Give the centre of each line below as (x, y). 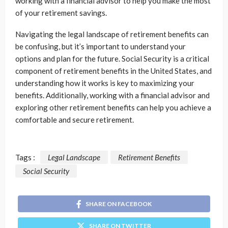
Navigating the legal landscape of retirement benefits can (112, 34)
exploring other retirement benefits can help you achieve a (113, 107)
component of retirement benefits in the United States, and (113, 70)
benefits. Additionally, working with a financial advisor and (112, 95)
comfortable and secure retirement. (75, 119)
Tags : (25, 158)
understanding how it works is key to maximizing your (105, 83)
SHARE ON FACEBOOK (119, 204)
